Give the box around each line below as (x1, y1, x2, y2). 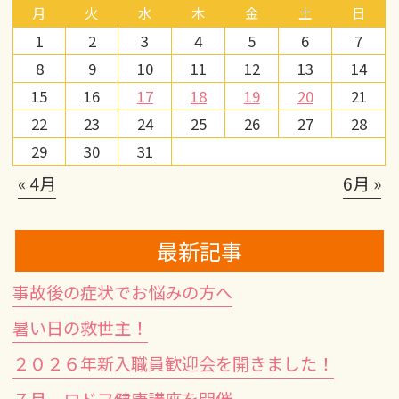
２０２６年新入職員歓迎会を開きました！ (12, 350, 335, 376)
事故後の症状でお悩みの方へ (12, 279, 233, 305)
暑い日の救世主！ (12, 314, 149, 340)
